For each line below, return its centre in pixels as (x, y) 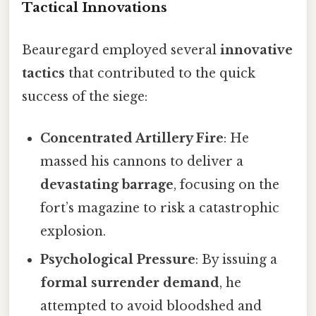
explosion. (73, 231)
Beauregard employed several (121, 50)
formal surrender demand (130, 282)
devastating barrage (107, 184)
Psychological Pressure (118, 259)
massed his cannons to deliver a (142, 161)
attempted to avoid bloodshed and (151, 306)
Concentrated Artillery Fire (132, 138)
